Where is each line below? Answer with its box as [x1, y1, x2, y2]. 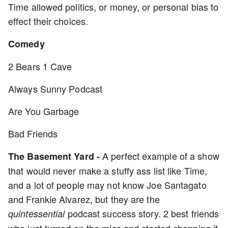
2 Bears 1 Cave [8, 60, 72, 73]
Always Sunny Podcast [8, 82, 102, 95]
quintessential [8, 207, 68, 220]
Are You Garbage [8, 104, 79, 118]
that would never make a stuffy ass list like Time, [8, 164, 208, 177]
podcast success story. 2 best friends [67, 207, 219, 220]
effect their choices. [8, 14, 94, 27]
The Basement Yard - [8, 150, 102, 163]
